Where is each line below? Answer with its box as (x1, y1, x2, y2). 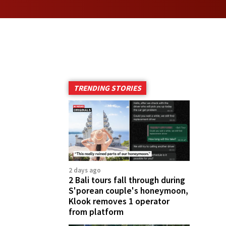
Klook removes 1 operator (69, 195, 169, 207)
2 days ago (69, 165, 101, 175)
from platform (69, 206, 124, 217)
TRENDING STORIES (74, 83, 141, 93)
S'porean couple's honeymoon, (69, 185, 188, 196)
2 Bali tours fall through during (69, 174, 185, 186)
